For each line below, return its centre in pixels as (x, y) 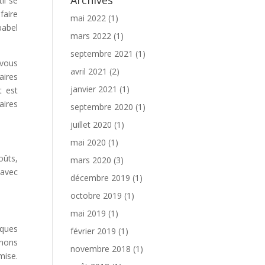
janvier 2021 (94, 89)
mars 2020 (91, 160)
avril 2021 (89, 71)
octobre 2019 (96, 195)
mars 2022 (91, 36)
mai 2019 (88, 213)
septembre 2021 (102, 54)
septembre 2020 (102, 107)
